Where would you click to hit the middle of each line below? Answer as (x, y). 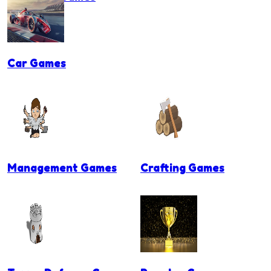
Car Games (37, 63)
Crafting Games (182, 168)
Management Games (62, 168)
